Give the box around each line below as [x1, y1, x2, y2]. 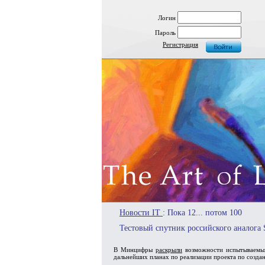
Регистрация [163, 41, 198, 48]
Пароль [155, 29, 176, 36]
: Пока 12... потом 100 [163, 208, 242, 217]
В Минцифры [114, 246, 156, 253]
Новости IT [119, 208, 163, 217]
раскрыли [156, 246, 182, 253]
